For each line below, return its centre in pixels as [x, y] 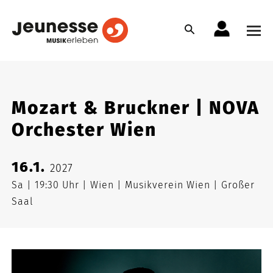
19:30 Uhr [57, 185]
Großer [237, 185]
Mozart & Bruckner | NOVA [136, 108]
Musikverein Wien [168, 185]
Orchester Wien [84, 130]
